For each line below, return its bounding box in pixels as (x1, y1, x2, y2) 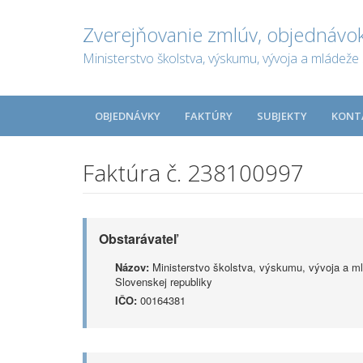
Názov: (115, 259, 149, 275)
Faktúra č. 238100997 (83, 157, 304, 188)
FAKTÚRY (185, 109, 233, 123)
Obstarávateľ (99, 229, 177, 248)
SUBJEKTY (257, 109, 307, 123)
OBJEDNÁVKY (95, 109, 160, 123)
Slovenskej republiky (115, 274, 212, 289)
